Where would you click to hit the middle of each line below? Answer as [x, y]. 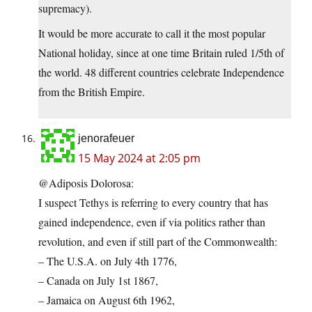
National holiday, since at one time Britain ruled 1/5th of [161, 53]
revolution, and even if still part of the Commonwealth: [158, 242]
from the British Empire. [92, 92]
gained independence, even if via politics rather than [152, 222]
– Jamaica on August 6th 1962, [107, 300]
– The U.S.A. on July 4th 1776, [108, 261]
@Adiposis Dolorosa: [86, 183]
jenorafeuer [106, 139]
